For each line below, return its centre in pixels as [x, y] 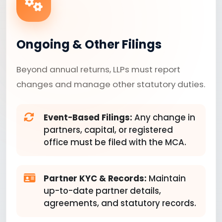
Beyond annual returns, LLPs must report [98, 69]
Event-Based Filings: [88, 117]
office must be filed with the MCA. [115, 142]
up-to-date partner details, [102, 191]
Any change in [164, 117]
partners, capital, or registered [108, 130]
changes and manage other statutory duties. [111, 84]
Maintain [166, 178]
